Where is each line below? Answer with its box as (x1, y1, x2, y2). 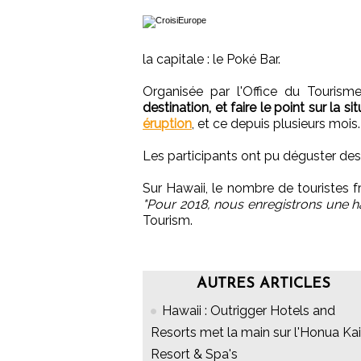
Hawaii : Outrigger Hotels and (162, 303, 335, 319)
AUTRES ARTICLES (197, 276, 330, 293)
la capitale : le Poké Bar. (143, 52, 280, 68)
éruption (143, 116, 192, 132)
